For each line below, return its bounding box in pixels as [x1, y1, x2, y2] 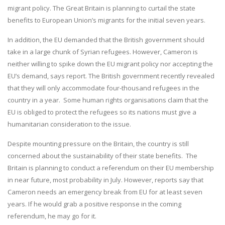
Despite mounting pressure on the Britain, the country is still [8, 139, 189, 149]
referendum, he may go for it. [8, 211, 96, 221]
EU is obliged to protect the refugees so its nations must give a [8, 107, 196, 117]
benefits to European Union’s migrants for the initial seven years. [8, 16, 205, 25]
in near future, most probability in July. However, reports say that [8, 175, 203, 185]
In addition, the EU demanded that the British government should [8, 35, 204, 45]
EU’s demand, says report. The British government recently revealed [8, 71, 214, 81]
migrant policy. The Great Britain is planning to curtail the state [8, 4, 195, 13]
